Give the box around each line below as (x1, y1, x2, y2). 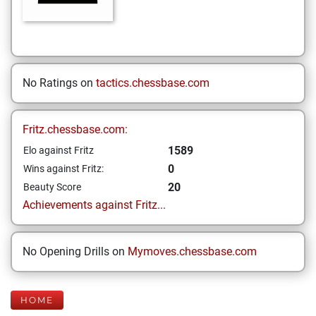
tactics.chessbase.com (96, 76, 209, 90)
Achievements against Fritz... (23, 198, 166, 212)
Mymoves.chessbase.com (128, 245, 257, 258)
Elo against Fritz (23, 145, 94, 156)
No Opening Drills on (23, 245, 128, 258)
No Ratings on (23, 76, 96, 90)
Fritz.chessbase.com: (23, 123, 128, 136)
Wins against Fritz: (23, 163, 104, 174)
